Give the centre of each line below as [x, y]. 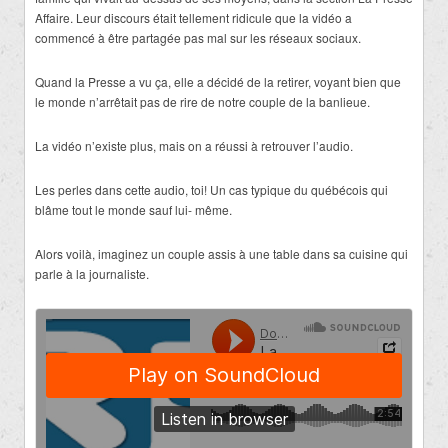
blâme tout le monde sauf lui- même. [133, 210]
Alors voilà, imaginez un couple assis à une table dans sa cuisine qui [221, 254]
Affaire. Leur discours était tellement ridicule [153, 18]
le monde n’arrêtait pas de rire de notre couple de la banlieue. [202, 102]
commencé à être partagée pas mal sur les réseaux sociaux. [198, 38]
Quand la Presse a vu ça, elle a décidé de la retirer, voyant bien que [218, 82]
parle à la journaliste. [92, 274]
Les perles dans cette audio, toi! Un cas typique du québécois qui [211, 190]
